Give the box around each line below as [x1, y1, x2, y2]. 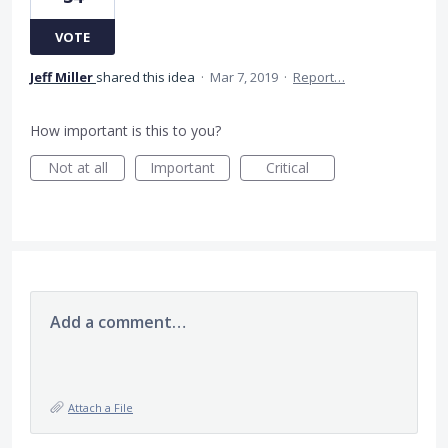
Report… [293, 68, 345, 87]
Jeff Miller [30, 68, 93, 87]
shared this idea [96, 68, 198, 87]
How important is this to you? [30, 121, 221, 141]
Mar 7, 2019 [210, 68, 278, 87]
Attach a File [68, 400, 133, 416]
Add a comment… [50, 311, 186, 334]
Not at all [47, 158, 108, 178]
